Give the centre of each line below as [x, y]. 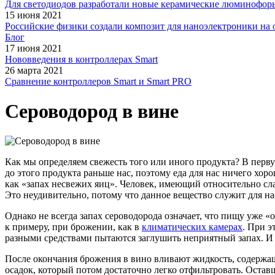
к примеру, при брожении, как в [73, 227]
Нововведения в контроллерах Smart [81, 59]
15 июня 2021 [33, 15]
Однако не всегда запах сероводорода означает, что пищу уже [134, 216]
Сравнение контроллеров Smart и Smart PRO [98, 81]
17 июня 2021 [33, 48]
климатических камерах [192, 227]
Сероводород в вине [92, 111]
